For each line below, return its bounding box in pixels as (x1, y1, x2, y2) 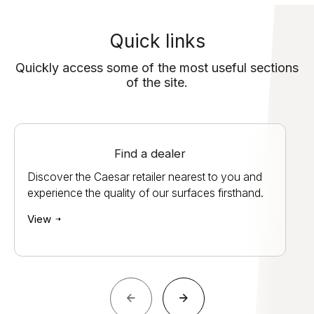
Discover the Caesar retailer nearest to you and (27, 170, 262, 184)
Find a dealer (114, 146, 186, 161)
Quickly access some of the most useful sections (15, 60, 299, 75)
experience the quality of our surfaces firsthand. (27, 186, 264, 200)
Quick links (109, 29, 205, 52)
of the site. (126, 74, 188, 90)
